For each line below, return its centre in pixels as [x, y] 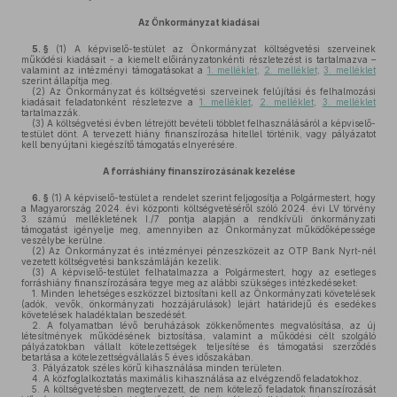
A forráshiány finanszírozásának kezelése [198, 171]
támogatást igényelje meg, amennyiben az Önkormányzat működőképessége [198, 230]
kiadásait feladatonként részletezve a [110, 102]
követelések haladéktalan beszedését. [104, 315]
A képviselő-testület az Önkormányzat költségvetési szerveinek [222, 49]
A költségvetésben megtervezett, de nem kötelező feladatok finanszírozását [208, 389]
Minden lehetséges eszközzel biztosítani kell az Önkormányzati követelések [207, 293]
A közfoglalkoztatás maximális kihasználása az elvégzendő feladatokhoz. [201, 378]
